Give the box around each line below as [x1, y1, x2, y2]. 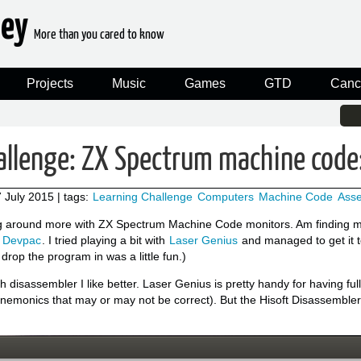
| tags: [57, 189, 92, 203]
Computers [197, 189, 254, 203]
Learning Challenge [93, 189, 193, 203]
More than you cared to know [33, 28, 164, 42]
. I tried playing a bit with [42, 233, 168, 247]
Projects [27, 76, 73, 90]
